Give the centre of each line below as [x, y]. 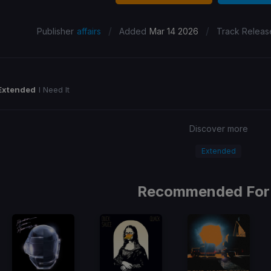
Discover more [218, 128]
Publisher [55, 31]
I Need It [54, 90]
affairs [89, 31]
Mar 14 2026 [174, 31]
